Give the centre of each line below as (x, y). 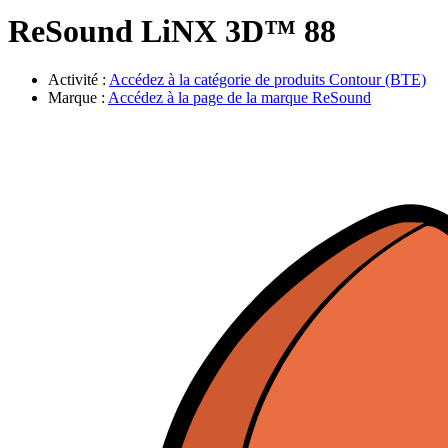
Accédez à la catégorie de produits (219, 80)
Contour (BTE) (377, 80)
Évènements (126, 11)
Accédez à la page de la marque (210, 98)
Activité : (78, 80)
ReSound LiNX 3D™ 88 (172, 30)
